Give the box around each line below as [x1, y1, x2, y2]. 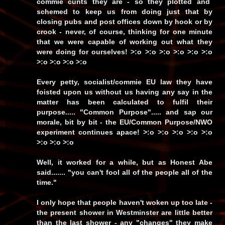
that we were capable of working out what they [37, 38, 212, 46]
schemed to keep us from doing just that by [37, 8, 212, 16]
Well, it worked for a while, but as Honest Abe [37, 158, 212, 167]
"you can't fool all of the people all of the [67, 168, 213, 177]
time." [37, 178, 57, 187]
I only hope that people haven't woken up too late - [37, 198, 212, 207]
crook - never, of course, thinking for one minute [37, 28, 212, 36]
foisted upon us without [37, 88, 122, 96]
